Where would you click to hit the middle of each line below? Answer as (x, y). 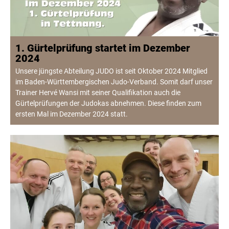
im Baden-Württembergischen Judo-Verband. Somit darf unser (114, 82)
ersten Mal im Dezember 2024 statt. (72, 114)
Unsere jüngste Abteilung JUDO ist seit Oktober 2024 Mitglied (111, 71)
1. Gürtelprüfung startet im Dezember (103, 48)
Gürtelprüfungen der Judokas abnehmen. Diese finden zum (108, 104)
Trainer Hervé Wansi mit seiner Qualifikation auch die (98, 93)
